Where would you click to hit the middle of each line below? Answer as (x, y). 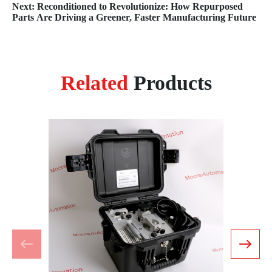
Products (170, 83)
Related (94, 83)
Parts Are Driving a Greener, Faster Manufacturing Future (134, 17)
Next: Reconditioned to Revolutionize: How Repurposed (127, 6)
